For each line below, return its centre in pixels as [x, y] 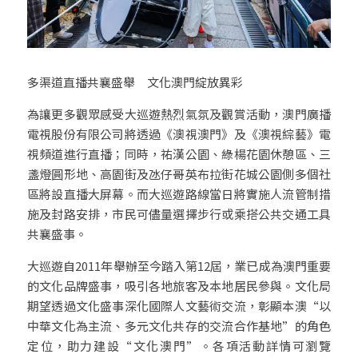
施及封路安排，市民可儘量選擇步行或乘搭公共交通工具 [179, 213]
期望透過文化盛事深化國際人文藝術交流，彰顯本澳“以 [179, 305]
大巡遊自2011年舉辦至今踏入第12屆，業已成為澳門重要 [179, 265]
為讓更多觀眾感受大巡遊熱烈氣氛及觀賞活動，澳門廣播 [179, 113]
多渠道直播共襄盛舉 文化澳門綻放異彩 [135, 82]
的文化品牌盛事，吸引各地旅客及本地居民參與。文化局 [179, 285]
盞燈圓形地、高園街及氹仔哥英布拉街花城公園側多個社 [179, 173]
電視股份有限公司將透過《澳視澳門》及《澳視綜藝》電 [179, 133]
